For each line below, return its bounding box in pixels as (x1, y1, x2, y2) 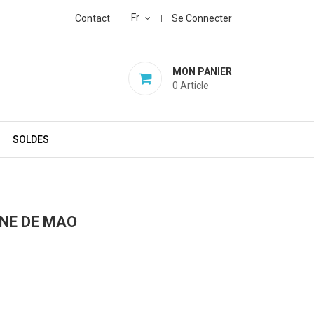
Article (180, 80, 209, 91)
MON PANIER (172, 66, 232, 77)
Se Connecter (171, 13, 232, 24)
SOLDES (12, 134, 49, 145)
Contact (74, 13, 110, 24)
